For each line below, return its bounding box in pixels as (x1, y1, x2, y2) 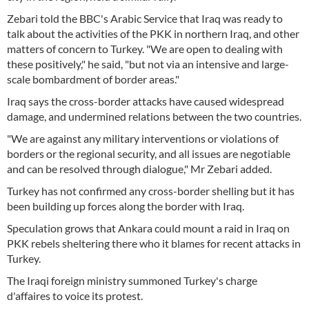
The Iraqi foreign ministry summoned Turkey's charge (7, 274, 257, 287)
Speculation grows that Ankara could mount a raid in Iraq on (7, 221, 290, 235)
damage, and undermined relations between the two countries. (7, 110, 301, 123)
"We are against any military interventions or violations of (7, 132, 279, 145)
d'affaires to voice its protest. (7, 289, 143, 302)
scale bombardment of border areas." (7, 72, 179, 86)
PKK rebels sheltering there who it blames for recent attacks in (7, 237, 301, 250)
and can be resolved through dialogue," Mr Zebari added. (7, 162, 272, 175)
